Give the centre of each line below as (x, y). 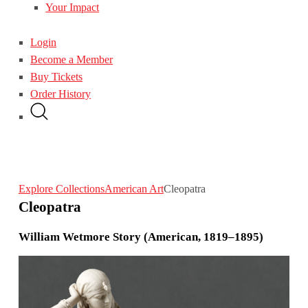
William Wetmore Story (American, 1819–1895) (141, 237)
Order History (61, 93)
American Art (134, 188)
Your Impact (73, 8)
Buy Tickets (57, 76)
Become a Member (72, 59)
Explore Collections (61, 188)
